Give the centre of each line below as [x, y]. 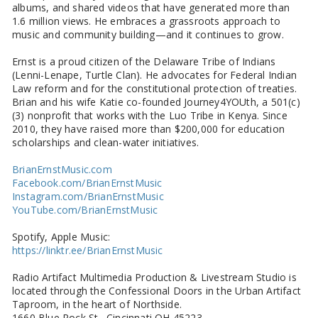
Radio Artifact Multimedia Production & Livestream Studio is [154, 277]
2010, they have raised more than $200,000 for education [149, 128]
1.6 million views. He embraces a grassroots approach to [147, 21]
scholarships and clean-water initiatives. [106, 142]
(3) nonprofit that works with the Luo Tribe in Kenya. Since [150, 115]
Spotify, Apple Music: [61, 236]
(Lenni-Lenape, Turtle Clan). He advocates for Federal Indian [155, 75]
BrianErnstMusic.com [62, 169]
